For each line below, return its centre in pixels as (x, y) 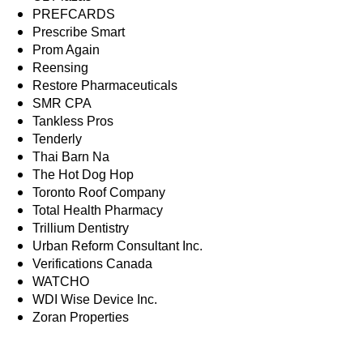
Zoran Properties (81, 318)
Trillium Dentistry (81, 228)
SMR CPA (62, 104)
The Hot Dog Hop (83, 175)
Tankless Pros (73, 122)
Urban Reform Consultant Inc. (117, 246)
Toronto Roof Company (99, 193)
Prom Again (66, 50)
